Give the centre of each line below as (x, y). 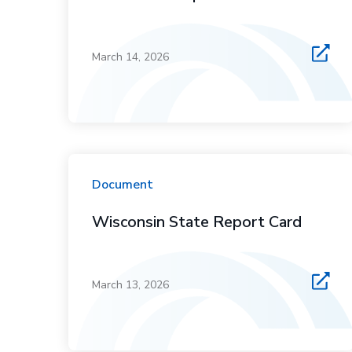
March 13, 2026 (131, 285)
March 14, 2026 (131, 57)
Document (123, 185)
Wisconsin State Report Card (197, 222)
